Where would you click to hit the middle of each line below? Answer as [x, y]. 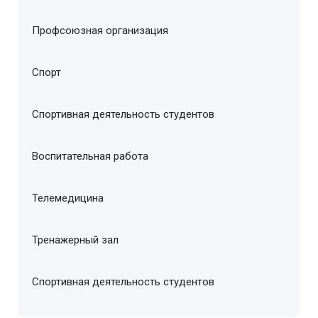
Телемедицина [68, 198]
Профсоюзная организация [100, 31]
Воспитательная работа [90, 156]
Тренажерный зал [75, 240]
